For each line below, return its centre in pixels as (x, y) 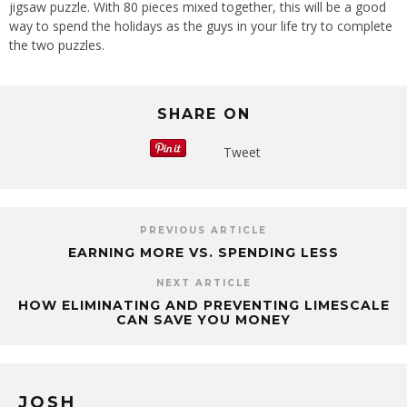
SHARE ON (203, 114)
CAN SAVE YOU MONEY (203, 320)
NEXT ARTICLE (203, 283)
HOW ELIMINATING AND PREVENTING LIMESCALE (203, 306)
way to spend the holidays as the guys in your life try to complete (201, 26)
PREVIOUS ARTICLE (203, 231)
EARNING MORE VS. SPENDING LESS (203, 253)
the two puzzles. (57, 45)
